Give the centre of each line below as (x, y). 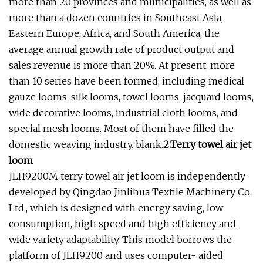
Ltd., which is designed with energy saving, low (116, 208)
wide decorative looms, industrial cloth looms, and (123, 112)
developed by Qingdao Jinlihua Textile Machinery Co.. (131, 192)
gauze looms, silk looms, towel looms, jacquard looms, (131, 97)
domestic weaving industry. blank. (86, 144)
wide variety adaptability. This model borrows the (120, 239)
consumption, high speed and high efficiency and (122, 223)
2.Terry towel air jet (207, 144)
